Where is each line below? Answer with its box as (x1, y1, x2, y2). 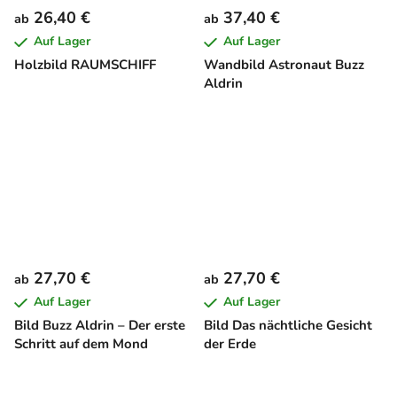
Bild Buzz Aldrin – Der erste (14, 315, 185, 334)
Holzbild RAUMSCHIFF (14, 56, 156, 74)
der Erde (204, 334, 256, 353)
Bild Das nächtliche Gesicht (204, 315, 372, 334)
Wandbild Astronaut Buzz (204, 56, 364, 74)
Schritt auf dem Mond (14, 334, 148, 353)
